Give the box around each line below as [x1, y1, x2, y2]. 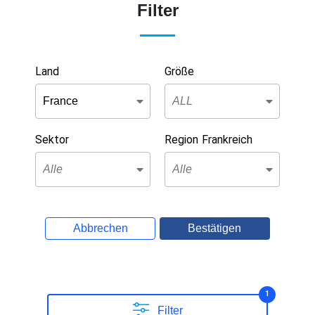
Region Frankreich [165, 133, 252, 147]
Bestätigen [188, 222, 242, 235]
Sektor [35, 133, 69, 147]
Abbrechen [72, 222, 128, 235]
